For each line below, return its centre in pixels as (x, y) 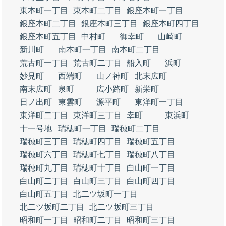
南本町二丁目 (136, 50)
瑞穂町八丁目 (151, 155)
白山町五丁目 (44, 194)
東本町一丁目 (44, 10)
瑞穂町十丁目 (97, 168)
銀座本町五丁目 (48, 37)
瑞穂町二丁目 (136, 128)
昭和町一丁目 (44, 220)
